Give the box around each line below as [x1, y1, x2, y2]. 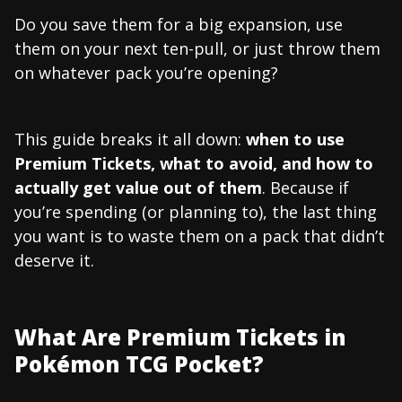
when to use [246, 127, 345, 150]
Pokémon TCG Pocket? [14, 348, 264, 379]
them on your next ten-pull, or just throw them [14, 37, 380, 59]
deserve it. [14, 249, 94, 271]
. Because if [262, 176, 349, 198]
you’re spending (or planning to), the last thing [14, 200, 377, 223]
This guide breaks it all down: [14, 127, 246, 150]
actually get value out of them [14, 176, 262, 198]
